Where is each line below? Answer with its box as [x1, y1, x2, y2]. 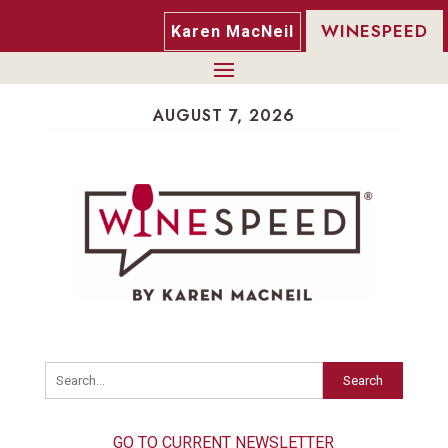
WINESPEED [321, 19, 428, 44]
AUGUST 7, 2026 [152, 104, 295, 128]
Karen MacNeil [171, 22, 294, 42]
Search [343, 373, 384, 389]
